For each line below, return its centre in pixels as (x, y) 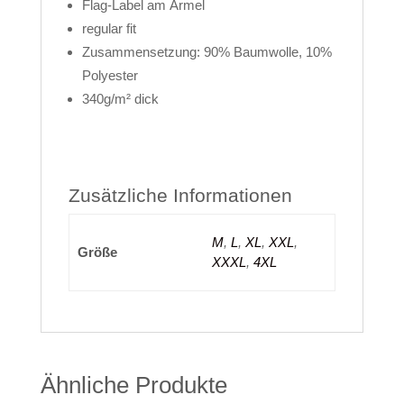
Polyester (110, 75)
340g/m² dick (120, 99)
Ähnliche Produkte (133, 385)
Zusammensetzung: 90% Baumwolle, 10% (207, 52)
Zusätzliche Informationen (180, 195)
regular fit (109, 28)
